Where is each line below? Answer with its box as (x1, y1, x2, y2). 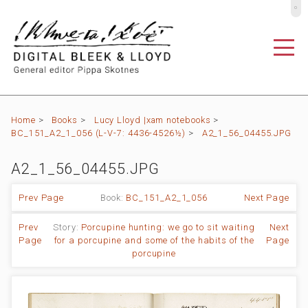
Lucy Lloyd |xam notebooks (93, 115, 211, 126)
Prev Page (19, 192, 65, 203)
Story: (53, 222, 82, 233)
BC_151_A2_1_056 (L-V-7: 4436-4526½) (11, 128, 186, 139)
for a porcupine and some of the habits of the (54, 235, 254, 246)
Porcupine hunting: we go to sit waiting (81, 222, 255, 233)
